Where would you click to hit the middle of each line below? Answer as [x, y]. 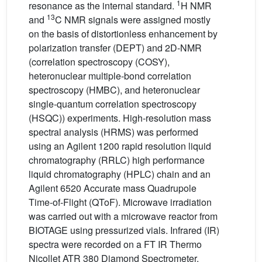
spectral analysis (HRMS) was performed [113, 132]
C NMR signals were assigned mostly [133, 20]
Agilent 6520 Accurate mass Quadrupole [113, 188]
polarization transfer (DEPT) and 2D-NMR [115, 48]
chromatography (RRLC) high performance [117, 160]
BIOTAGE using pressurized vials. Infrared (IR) [124, 230]
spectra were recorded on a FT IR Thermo [115, 244]
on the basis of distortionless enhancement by [123, 34]
